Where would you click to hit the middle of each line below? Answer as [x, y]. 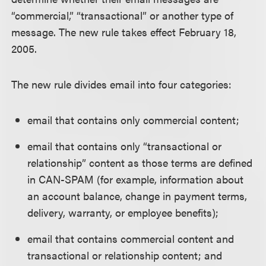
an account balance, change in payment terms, [137, 196]
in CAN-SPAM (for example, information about [136, 179]
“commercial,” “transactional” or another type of [123, 15]
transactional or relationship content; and [125, 255]
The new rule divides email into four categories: [122, 84]
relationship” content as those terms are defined [140, 162]
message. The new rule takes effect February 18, [124, 32]
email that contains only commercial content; [134, 120]
